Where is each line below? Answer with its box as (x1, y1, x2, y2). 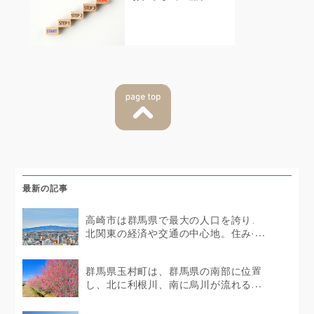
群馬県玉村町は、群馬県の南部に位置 (86, 265, 263, 278)
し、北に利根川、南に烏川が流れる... (86, 278, 262, 291)
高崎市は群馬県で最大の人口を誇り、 (86, 213, 263, 226)
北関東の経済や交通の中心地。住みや (86, 226, 263, 239)
